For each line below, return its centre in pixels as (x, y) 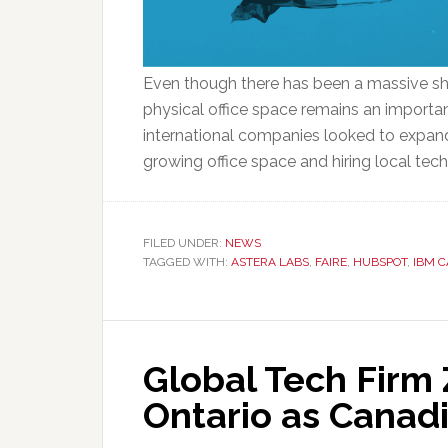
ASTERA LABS (270, 262)
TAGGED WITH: (187, 262)
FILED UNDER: (184, 243)
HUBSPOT (380, 262)
